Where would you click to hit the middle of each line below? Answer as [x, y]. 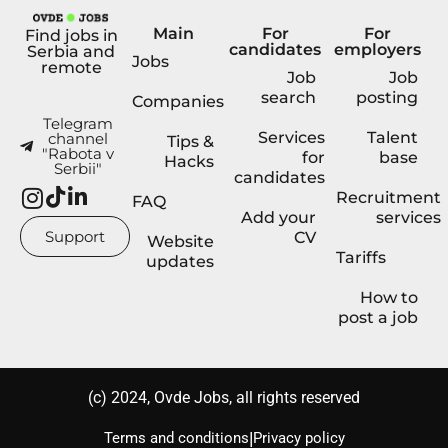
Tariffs [361, 257]
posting [387, 97]
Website [180, 241]
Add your [278, 217]
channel [77, 138]
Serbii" [77, 168]
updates [180, 261]
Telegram [77, 123]
